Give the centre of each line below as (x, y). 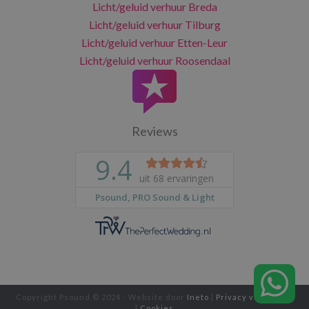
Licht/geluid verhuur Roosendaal (154, 60)
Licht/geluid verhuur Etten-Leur (154, 42)
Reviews (154, 131)
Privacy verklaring (255, 297)
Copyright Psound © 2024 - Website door (101, 297)
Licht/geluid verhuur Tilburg (154, 24)
